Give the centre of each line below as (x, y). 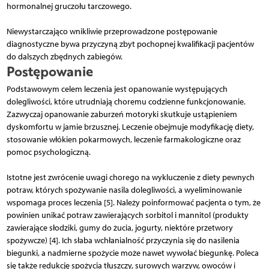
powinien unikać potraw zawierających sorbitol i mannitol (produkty (127, 215)
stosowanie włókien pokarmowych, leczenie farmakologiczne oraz (123, 139)
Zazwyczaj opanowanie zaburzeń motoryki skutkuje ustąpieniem (122, 114)
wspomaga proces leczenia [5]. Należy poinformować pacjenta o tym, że (133, 202)
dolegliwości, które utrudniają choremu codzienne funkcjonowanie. (126, 101)
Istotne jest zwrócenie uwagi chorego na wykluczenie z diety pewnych (130, 177)
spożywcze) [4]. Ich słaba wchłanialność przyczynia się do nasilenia (123, 240)
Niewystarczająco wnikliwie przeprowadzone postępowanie (112, 31)
